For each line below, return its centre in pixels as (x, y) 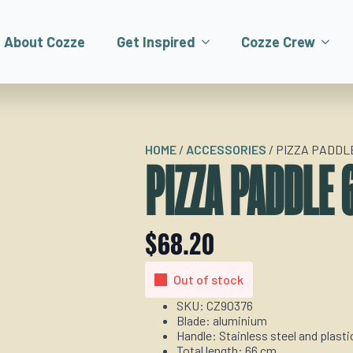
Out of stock (208, 279)
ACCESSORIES (226, 149)
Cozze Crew (278, 42)
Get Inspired (156, 42)
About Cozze (45, 42)
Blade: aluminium (222, 320)
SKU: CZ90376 (215, 305)
